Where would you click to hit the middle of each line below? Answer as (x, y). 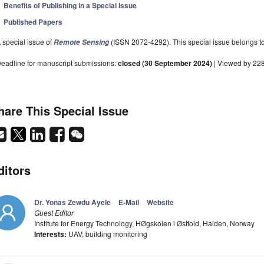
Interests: (50, 234)
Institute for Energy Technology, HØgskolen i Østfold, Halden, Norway (144, 223)
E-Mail (129, 202)
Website (160, 202)
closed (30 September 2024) (165, 63)
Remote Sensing (81, 42)
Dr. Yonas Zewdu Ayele (72, 202)
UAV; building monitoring (107, 234)
